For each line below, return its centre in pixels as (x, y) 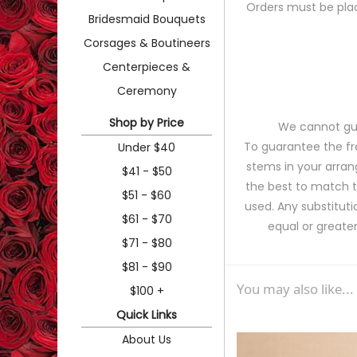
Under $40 (147, 147)
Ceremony (147, 90)
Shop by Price (147, 122)
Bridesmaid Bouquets (147, 19)
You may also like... (295, 289)
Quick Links (147, 314)
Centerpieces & (147, 67)
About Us (147, 339)
